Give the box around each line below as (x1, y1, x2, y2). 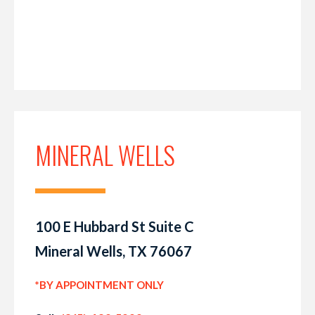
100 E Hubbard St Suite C (35, 218, 194, 236)
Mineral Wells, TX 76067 (35, 243, 192, 260)
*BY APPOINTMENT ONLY (35, 278, 164, 292)
